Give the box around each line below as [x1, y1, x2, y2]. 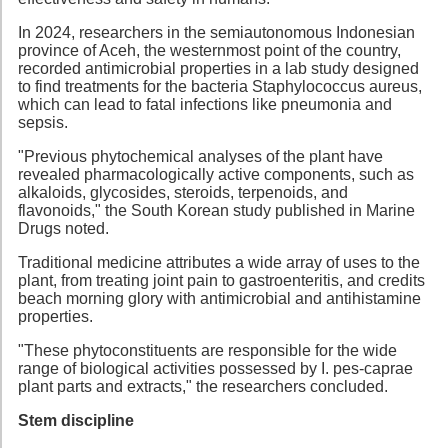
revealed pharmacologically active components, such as [18, 165, 414, 183]
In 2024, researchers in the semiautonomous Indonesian [18, 23, 415, 41]
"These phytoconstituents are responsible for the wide [18, 341, 397, 359]
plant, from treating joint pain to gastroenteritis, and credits [18, 271, 425, 289]
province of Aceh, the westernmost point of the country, [18, 41, 401, 59]
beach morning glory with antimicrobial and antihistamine [18, 289, 421, 307]
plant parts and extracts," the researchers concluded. [18, 377, 388, 395]
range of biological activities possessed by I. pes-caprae [18, 359, 413, 377]
